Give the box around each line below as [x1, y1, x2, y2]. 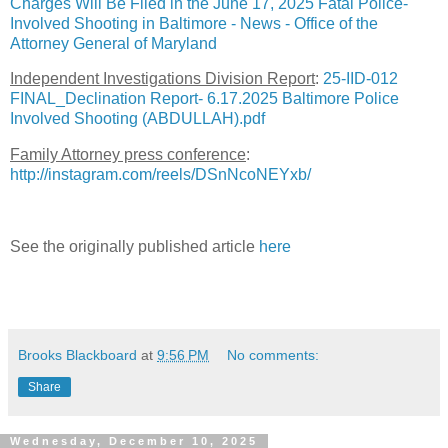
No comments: [227, 346, 320, 363]
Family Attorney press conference [10, 146, 246, 164]
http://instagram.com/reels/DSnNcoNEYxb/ [10, 166, 311, 184]
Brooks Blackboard [18, 346, 137, 363]
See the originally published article [10, 237, 259, 255]
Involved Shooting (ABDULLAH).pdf [10, 110, 265, 128]
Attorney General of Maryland [10, 34, 217, 52]
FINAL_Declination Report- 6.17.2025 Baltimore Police [10, 90, 399, 108]
